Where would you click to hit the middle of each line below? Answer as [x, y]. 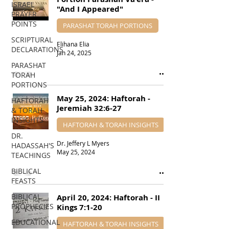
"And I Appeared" [90, 9]
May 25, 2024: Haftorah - [104, 98]
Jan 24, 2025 [74, 53]
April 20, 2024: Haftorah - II [108, 198]
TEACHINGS [31, 155]
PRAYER [24, 14]
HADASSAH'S [33, 145]
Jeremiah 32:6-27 [89, 108]
